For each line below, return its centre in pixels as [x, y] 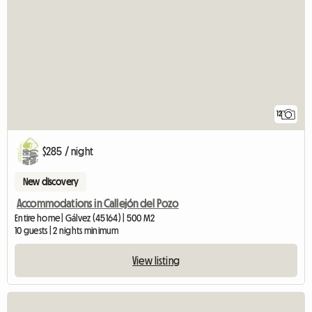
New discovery [51, 182]
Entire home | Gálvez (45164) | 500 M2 [85, 218]
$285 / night [68, 151]
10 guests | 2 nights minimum [67, 231]
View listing [156, 261]
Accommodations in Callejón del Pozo [98, 204]
